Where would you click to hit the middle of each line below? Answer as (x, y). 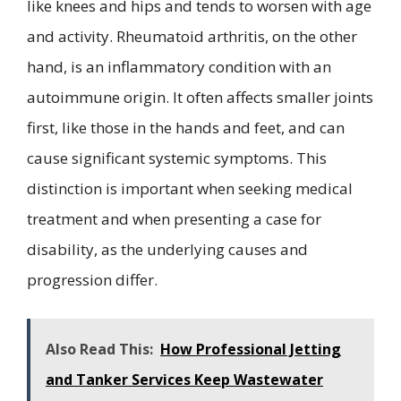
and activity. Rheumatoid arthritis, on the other (192, 37)
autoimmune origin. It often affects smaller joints (200, 98)
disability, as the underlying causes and (167, 250)
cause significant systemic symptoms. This (177, 158)
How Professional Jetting (251, 349)
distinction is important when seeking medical (190, 189)
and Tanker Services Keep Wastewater (184, 379)
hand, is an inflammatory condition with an (179, 67)
